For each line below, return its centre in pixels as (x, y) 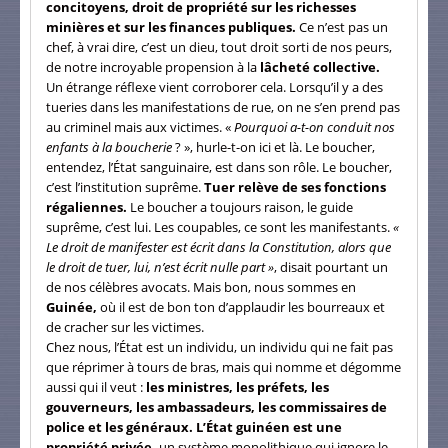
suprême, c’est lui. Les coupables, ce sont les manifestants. (219, 226)
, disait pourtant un (331, 266)
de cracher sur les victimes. (125, 326)
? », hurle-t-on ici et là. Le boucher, (275, 146)
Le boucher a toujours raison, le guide (241, 206)
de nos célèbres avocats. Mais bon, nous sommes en (201, 286)
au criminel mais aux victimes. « (138, 126)
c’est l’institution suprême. (125, 186)
